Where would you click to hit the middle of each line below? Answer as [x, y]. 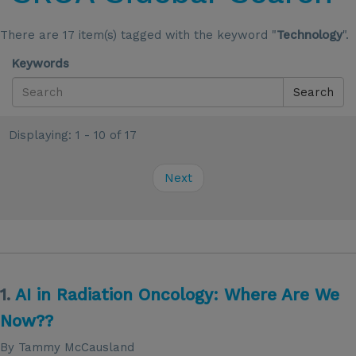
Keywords [41, 64]
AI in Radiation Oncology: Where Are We [177, 294]
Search [313, 92]
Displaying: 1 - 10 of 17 [73, 135]
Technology [310, 35]
